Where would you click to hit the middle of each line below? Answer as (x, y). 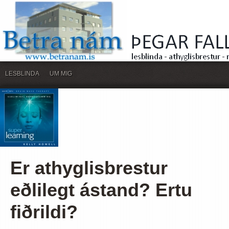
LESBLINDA (22, 74)
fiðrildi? (44, 212)
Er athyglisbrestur (89, 168)
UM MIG (61, 74)
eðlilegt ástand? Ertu (101, 190)
